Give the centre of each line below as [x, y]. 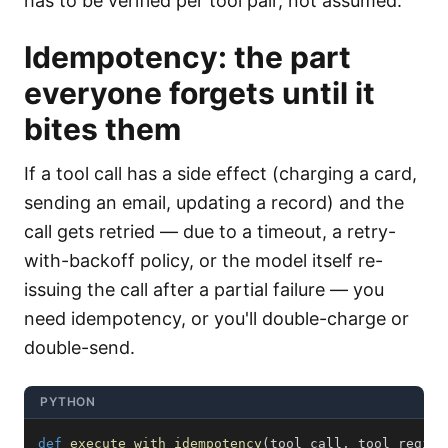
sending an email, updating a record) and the [214, 202]
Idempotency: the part [187, 57]
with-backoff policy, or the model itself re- [203, 260]
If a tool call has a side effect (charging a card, [220, 173]
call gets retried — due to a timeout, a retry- [210, 231]
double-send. [79, 347]
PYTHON [68, 401]
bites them [102, 129]
